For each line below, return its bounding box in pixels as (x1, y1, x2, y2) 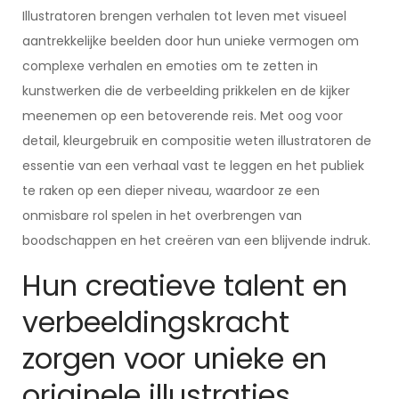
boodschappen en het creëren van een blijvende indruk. (22, 232, 370, 249)
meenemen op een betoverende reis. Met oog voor (22, 107, 343, 125)
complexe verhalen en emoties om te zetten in (22, 57, 318, 75)
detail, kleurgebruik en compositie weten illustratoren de (22, 132, 371, 150)
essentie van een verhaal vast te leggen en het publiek (22, 157, 364, 175)
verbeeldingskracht (22, 302, 289, 342)
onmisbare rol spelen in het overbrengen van (22, 207, 302, 224)
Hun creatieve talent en (22, 265, 347, 305)
